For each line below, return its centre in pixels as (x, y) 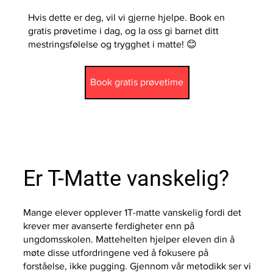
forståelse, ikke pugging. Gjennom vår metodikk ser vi (137, 266)
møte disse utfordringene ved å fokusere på (116, 252)
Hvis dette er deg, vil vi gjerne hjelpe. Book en (126, 17)
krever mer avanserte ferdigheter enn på (109, 225)
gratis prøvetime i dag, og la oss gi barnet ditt (123, 30)
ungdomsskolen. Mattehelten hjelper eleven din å (129, 239)
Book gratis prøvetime (137, 82)
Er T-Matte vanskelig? (126, 178)
